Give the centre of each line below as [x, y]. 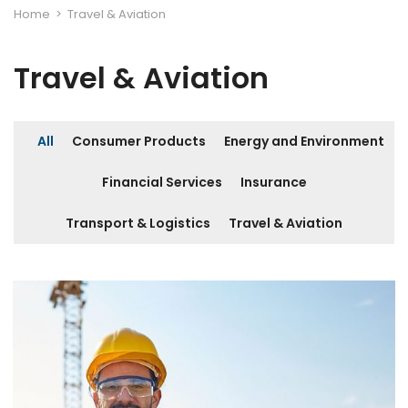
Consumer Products [139, 141]
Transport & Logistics [138, 223]
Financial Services [162, 182]
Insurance [273, 182]
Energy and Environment [304, 141]
